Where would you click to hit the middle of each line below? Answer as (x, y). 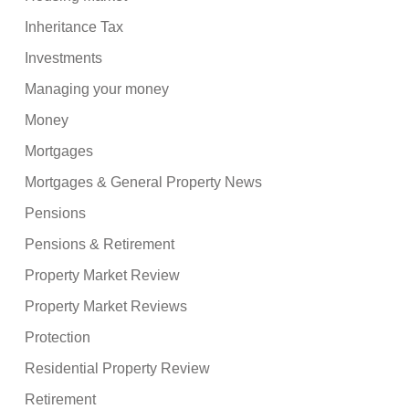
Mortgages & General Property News (144, 183)
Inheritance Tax (74, 27)
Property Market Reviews (106, 307)
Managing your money (97, 89)
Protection (58, 338)
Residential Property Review (118, 369)
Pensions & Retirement (100, 245)
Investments (64, 58)
